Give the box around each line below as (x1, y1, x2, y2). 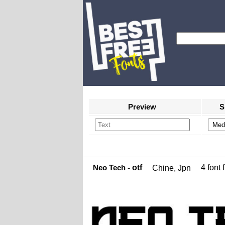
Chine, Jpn (152, 164, 191, 172)
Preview (128, 102, 156, 111)
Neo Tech (92, 163, 126, 172)
